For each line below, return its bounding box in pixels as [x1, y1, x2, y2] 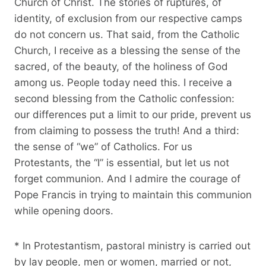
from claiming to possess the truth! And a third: [14, 124, 239, 137]
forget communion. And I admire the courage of [14, 172, 240, 185]
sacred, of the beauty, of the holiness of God [14, 60, 228, 72]
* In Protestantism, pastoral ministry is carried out [14, 239, 251, 252]
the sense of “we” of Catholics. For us [14, 140, 192, 153]
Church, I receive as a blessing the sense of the [14, 44, 240, 56]
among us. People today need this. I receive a [14, 76, 232, 88]
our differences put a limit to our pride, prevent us [14, 108, 251, 121]
